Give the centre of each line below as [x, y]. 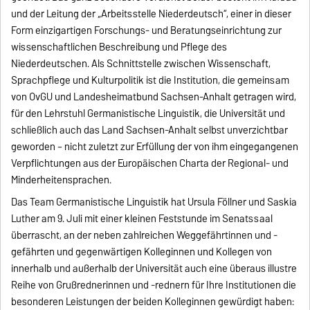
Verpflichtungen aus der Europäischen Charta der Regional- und [150, 163]
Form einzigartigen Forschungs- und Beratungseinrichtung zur [147, 30]
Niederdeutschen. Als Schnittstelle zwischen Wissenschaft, [141, 63]
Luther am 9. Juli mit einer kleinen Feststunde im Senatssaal [142, 218]
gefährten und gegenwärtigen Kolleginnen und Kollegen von [142, 252]
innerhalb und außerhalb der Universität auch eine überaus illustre [154, 268]
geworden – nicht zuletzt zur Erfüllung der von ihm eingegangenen [155, 146]
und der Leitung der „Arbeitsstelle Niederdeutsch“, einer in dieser [152, 13]
